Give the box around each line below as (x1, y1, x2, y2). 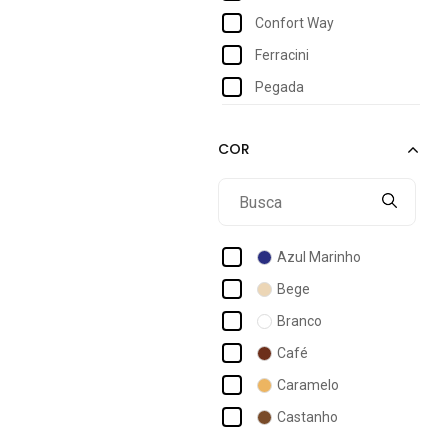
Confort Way (255, 14, 334, 31)
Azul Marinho (277, 248, 361, 265)
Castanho (277, 408, 338, 425)
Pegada (255, 78, 304, 95)
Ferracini (255, 46, 309, 63)
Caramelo (277, 376, 339, 393)
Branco (277, 312, 322, 329)
